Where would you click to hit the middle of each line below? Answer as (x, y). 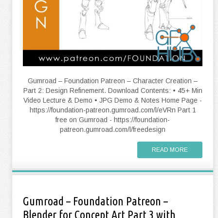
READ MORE (170, 150)
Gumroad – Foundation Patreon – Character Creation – (113, 81)
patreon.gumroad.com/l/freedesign (113, 129)
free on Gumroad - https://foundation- (113, 120)
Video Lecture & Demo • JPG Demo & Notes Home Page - (113, 100)
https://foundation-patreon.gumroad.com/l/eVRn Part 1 (113, 110)
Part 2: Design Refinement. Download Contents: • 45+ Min (113, 91)
